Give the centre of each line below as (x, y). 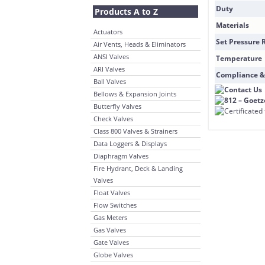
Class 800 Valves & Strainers (135, 131)
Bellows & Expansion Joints (135, 94)
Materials (232, 25)
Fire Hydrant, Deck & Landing (138, 168)
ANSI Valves (111, 56)
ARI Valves (109, 69)
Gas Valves (110, 230)
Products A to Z (126, 12)
